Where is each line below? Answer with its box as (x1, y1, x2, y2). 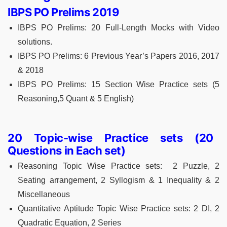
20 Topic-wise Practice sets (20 (8, 131, 213, 144)
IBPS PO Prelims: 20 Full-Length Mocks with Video (18, 23, 219, 32)
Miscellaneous (18, 190, 72, 199)
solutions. (18, 37, 52, 46)
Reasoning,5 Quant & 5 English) (18, 94, 134, 103)
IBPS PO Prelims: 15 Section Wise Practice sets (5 (18, 80, 219, 89)
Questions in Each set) (8, 143, 126, 157)
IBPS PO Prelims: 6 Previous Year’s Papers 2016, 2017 (18, 51, 219, 60)
